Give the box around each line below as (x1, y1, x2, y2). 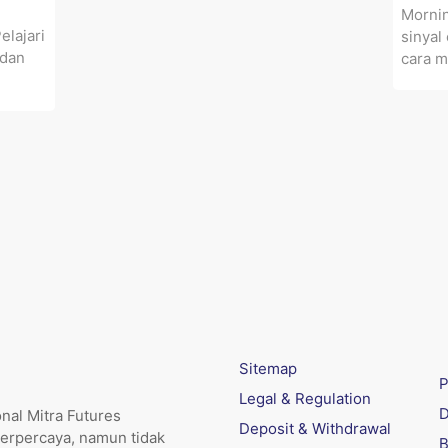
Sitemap (239, 359, 297, 378)
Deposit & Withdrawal (239, 419, 391, 438)
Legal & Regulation (239, 389, 371, 408)
